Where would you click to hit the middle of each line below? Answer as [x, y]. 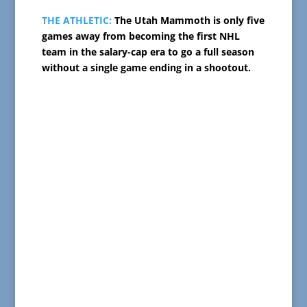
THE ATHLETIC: [76, 21]
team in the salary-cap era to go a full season [148, 52]
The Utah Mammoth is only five [188, 21]
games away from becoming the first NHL [140, 36]
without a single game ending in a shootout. [146, 68]
